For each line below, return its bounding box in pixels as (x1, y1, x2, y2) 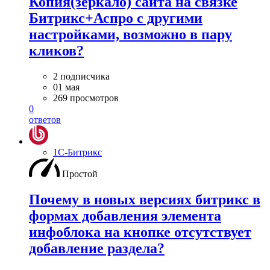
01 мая (53, 82, 80, 93)
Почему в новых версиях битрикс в (29, 192, 260, 208)
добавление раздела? (29, 240, 165, 257)
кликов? (29, 43, 84, 59)
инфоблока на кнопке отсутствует (29, 224, 251, 240)
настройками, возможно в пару (29, 27, 232, 43)
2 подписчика (53, 71, 110, 82)
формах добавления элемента (29, 208, 221, 224)
